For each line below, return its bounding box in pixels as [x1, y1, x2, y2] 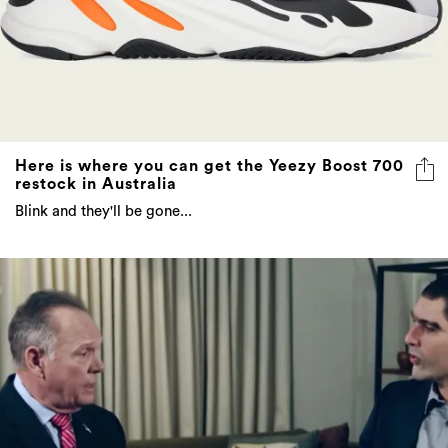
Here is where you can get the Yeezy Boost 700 [15, 158, 404, 175]
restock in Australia [15, 176, 177, 193]
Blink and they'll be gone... [15, 204, 192, 220]
